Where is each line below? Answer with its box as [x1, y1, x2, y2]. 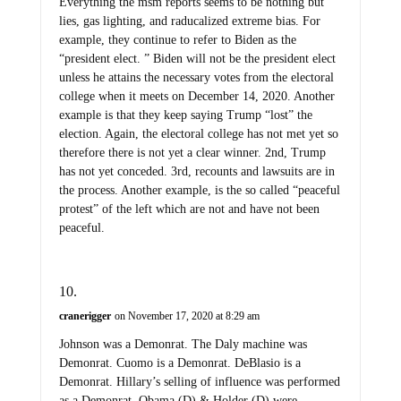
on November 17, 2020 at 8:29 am [114, 310, 260, 323]
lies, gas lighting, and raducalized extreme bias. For [58, 14, 320, 29]
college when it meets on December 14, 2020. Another [58, 90, 335, 104]
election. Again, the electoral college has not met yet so [58, 127, 338, 141]
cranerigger [58, 310, 111, 323]
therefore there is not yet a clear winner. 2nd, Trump [58, 146, 326, 160]
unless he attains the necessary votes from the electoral [58, 71, 334, 85]
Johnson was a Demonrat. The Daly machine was [58, 337, 307, 352]
